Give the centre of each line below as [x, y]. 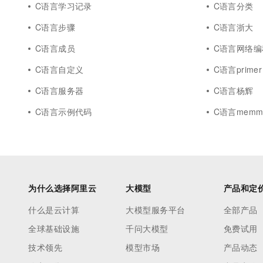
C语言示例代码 [64, 112]
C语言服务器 [60, 90]
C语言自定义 [60, 69]
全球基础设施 [54, 228]
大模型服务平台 [156, 210]
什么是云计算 [54, 210]
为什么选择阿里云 [62, 188]
